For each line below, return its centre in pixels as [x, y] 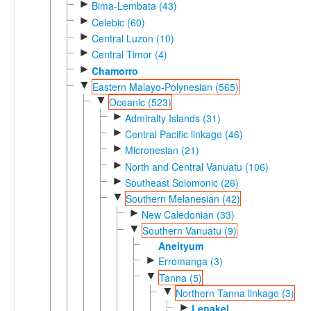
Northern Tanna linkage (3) [235, 293]
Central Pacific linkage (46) [184, 134]
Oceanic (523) [140, 102]
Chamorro [115, 70]
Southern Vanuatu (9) [189, 230]
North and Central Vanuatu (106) [196, 166]
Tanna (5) [180, 277]
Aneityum [180, 246]
